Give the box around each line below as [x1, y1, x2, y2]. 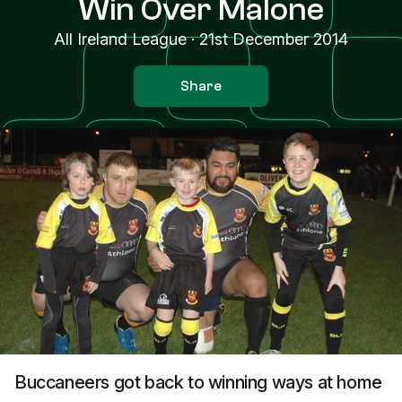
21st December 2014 [199, 30, 348, 48]
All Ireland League [54, 30, 187, 48]
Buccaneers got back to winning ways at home [14, 371, 382, 393]
